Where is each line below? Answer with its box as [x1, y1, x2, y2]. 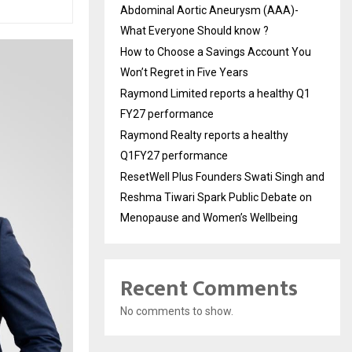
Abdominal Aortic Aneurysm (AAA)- [120, 3, 299, 16]
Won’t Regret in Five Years [120, 65, 248, 79]
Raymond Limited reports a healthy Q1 [120, 86, 310, 100]
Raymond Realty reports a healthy [120, 128, 288, 141]
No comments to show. [120, 304, 233, 317]
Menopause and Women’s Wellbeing [120, 211, 298, 224]
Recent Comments [120, 269, 298, 307]
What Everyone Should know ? [120, 24, 269, 37]
